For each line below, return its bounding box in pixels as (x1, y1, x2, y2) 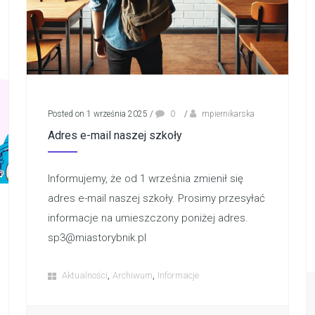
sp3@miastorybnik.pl (47, 231, 146, 245)
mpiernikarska (201, 109, 255, 120)
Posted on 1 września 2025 (47, 109, 148, 120)
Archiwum (112, 270, 153, 281)
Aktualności (61, 270, 108, 281)
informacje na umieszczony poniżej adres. (47, 212, 248, 225)
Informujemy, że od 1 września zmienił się (47, 172, 243, 186)
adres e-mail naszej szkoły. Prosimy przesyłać (47, 192, 265, 205)
